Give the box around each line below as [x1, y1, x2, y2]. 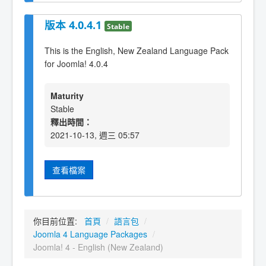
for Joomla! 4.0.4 [45, 57, 108, 69]
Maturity [50, 90, 84, 102]
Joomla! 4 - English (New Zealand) [33, 240, 163, 253]
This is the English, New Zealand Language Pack [45, 44, 229, 56]
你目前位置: [33, 214, 82, 227]
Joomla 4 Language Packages [33, 227, 147, 240]
